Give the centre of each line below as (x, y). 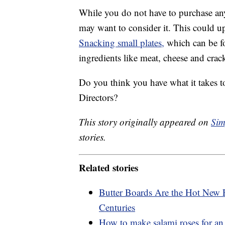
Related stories (108, 167)
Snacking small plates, (122, 43)
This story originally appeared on (145, 122)
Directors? (98, 97)
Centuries (117, 207)
